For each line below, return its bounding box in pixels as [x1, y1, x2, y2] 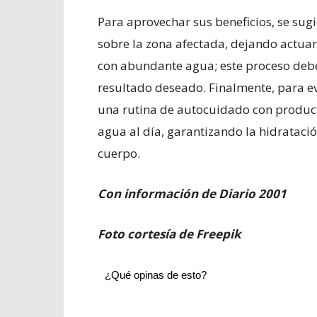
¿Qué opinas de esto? [105, 269, 207, 281]
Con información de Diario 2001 [98, 185, 287, 202]
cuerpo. [98, 145, 140, 161]
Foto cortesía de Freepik [98, 226, 241, 242]
